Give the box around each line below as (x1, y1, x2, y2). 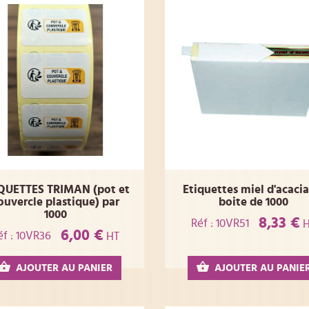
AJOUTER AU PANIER (16, 263, 113, 274)
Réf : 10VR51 (191, 217, 250, 229)
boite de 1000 (219, 196, 289, 208)
